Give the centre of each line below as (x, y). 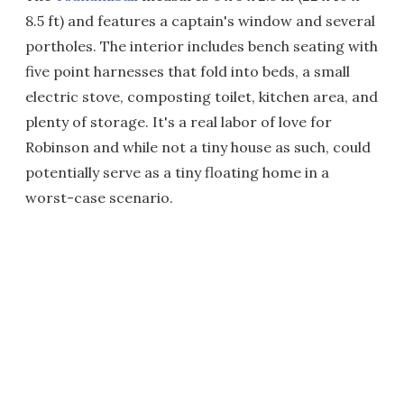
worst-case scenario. (99, 197)
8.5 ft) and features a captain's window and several (200, 20)
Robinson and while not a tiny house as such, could (198, 147)
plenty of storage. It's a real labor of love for (179, 121)
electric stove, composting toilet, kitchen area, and (202, 96)
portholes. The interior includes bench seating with (202, 46)
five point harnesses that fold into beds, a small (188, 71)
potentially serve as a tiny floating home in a (177, 172)
